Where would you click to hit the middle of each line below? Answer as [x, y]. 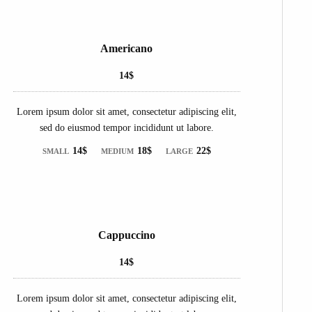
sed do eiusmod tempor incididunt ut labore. [126, 127]
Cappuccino [126, 235]
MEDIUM [117, 151]
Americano [127, 48]
